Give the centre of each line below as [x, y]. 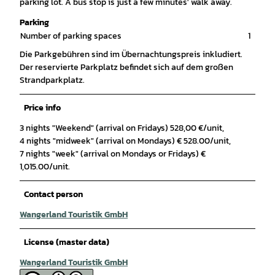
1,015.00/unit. [45, 166]
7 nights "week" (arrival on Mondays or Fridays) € [113, 153]
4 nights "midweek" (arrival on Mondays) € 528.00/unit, [125, 141]
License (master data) [67, 242]
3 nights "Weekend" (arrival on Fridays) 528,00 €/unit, [122, 128]
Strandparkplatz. [52, 80]
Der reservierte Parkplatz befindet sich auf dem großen [126, 67]
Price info [42, 107]
